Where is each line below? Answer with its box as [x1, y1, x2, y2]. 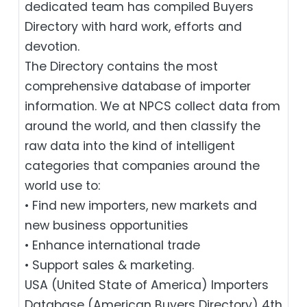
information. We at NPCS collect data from [25, 97, 280, 114]
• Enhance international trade [25, 236, 200, 254]
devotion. [25, 38, 79, 55]
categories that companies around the [25, 157, 260, 174]
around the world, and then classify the [25, 117, 260, 134]
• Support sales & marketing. [25, 256, 194, 273]
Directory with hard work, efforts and [25, 18, 242, 35]
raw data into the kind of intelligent [25, 137, 235, 154]
